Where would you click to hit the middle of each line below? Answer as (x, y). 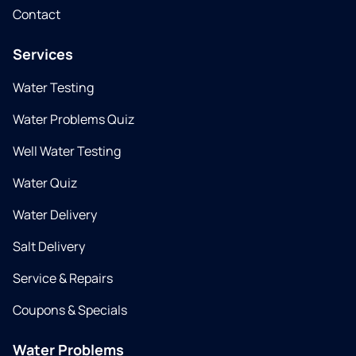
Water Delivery (55, 215)
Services (43, 54)
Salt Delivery (49, 246)
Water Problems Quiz (74, 119)
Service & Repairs (63, 278)
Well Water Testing (67, 151)
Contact (37, 14)
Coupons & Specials (70, 310)
